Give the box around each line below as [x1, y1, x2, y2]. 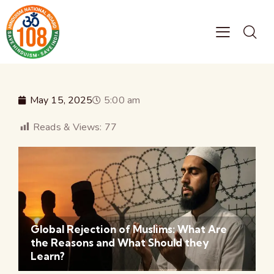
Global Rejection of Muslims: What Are [31, 223, 227, 236]
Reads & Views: [33, 120, 102, 134]
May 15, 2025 [30, 93, 93, 107]
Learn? [31, 250, 65, 263]
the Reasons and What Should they [31, 236, 209, 250]
